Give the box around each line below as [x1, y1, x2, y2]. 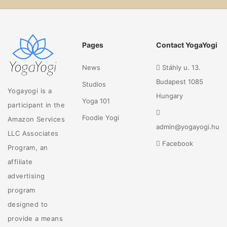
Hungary [156, 92, 183, 100]
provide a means [8, 214, 63, 222]
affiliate [8, 157, 33, 166]
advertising [8, 171, 45, 180]
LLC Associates [8, 129, 59, 137]
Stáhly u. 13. [162, 63, 201, 71]
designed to [8, 200, 48, 208]
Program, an [8, 143, 48, 152]
